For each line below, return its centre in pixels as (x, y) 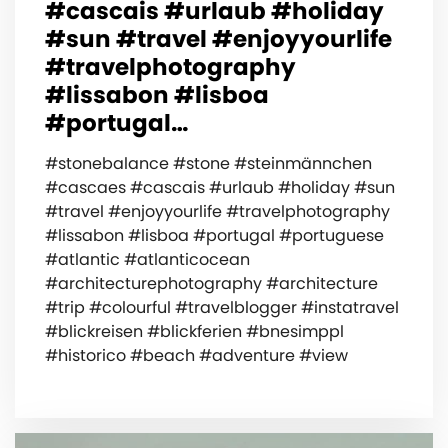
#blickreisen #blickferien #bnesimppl (194, 331)
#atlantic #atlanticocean (147, 259)
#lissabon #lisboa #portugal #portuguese (214, 235)
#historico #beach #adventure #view (196, 355)
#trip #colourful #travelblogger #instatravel (222, 307)
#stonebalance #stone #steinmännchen (208, 163)
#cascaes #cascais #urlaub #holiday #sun (220, 187)
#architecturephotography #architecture (211, 283)
